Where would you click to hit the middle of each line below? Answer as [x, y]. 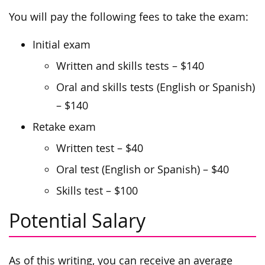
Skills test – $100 [97, 191]
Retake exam [64, 127]
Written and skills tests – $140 [130, 66]
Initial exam [62, 45]
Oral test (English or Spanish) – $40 [143, 170]
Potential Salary [77, 221]
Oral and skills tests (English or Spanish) [156, 88]
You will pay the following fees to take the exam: [129, 17]
